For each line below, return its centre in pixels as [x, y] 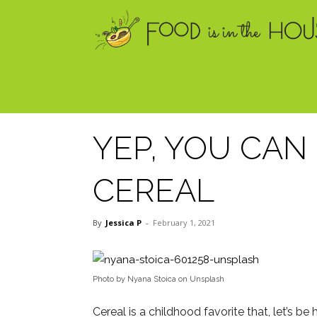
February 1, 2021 [184, 223]
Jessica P [123, 223]
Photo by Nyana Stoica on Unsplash [158, 279]
